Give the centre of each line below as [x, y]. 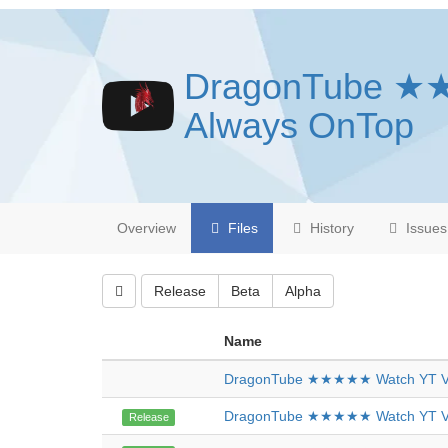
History [330, 228]
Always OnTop [299, 125]
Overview [146, 228]
